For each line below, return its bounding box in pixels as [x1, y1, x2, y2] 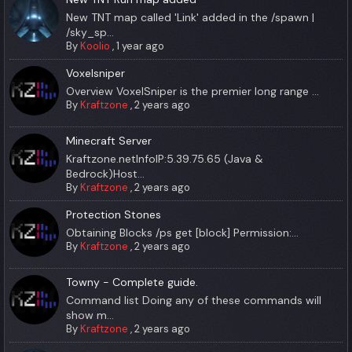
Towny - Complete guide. [66, 274, 199, 289]
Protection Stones [66, 207, 162, 222]
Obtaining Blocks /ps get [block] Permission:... [66, 225, 299, 240]
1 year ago [116, 39, 165, 53]
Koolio [80, 39, 111, 53]
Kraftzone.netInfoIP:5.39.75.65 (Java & [66, 151, 264, 166]
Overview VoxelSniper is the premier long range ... [66, 84, 320, 98]
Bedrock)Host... [66, 166, 145, 181]
